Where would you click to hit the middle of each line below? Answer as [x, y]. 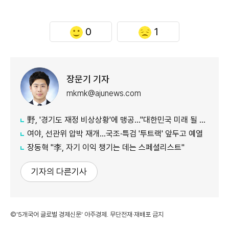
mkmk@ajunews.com [104, 94]
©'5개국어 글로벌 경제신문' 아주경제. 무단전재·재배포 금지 [87, 214]
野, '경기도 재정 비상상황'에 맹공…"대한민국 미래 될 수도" [113, 120]
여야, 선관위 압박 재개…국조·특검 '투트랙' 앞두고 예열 [115, 133]
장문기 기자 [88, 79]
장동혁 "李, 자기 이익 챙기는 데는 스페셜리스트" [106, 147]
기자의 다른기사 [59, 171]
